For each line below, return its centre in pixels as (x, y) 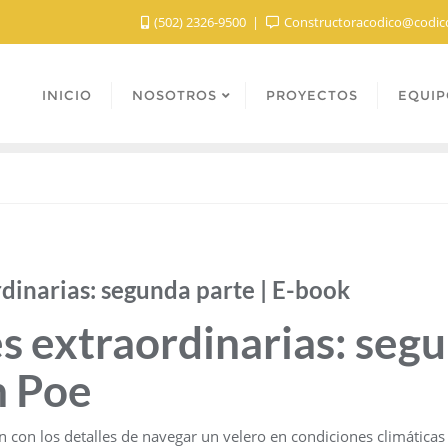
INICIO (67, 95)
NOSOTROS (174, 95)
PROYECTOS (312, 95)
